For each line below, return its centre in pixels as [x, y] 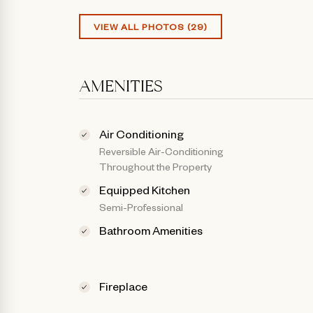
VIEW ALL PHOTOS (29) [150, 26]
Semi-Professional [141, 206]
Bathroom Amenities [151, 230]
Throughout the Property [156, 166]
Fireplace [124, 285]
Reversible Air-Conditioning [162, 151]
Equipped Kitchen [145, 189]
